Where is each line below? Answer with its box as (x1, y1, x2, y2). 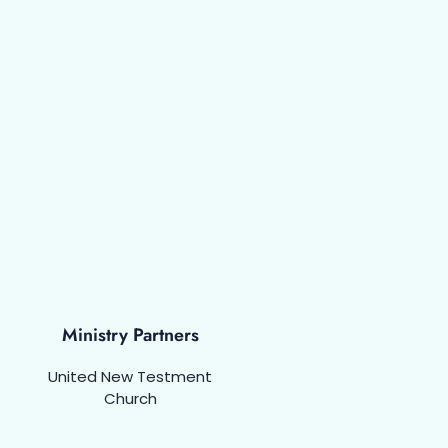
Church (103, 388, 157, 410)
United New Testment (48, 366, 212, 388)
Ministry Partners (61, 322, 199, 349)
